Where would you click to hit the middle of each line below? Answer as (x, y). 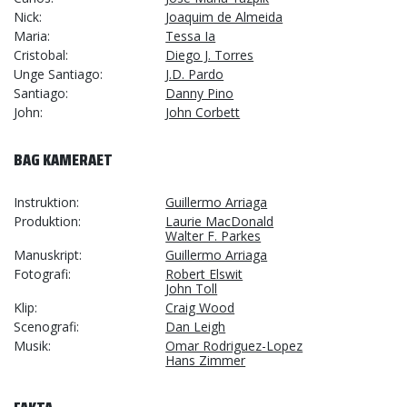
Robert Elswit (204, 274)
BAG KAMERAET (63, 160)
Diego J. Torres (210, 55)
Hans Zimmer (206, 360)
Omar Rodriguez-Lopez (234, 346)
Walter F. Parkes (213, 236)
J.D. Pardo (195, 74)
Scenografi (45, 327)
